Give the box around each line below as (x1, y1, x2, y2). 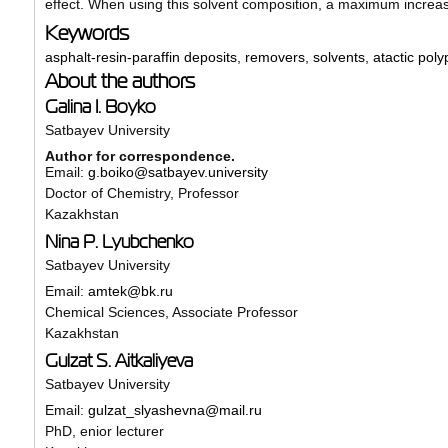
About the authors (44, 69, 195, 92)
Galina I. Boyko (44, 96, 156, 117)
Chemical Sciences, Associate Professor (44, 303, 298, 320)
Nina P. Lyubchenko (44, 231, 194, 252)
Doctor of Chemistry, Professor (44, 184, 239, 201)
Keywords (44, 21, 129, 44)
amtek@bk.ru (87, 282, 173, 299)
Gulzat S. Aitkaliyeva (44, 350, 193, 371)
